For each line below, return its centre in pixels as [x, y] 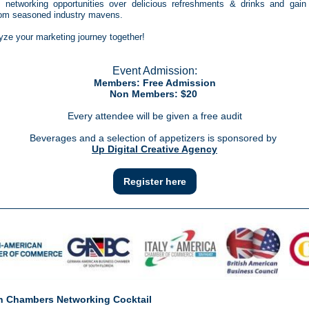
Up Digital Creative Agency [154, 149]
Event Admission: [154, 71]
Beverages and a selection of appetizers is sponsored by [154, 138]
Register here [154, 181]
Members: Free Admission [154, 83]
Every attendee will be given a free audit [154, 116]
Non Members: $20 [154, 94]
